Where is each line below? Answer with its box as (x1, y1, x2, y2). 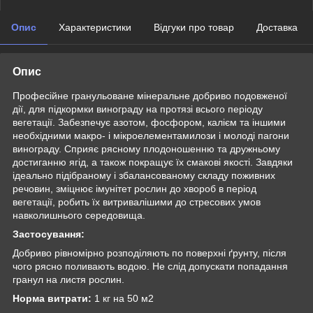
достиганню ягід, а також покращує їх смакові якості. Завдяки (13, 156, 293, 168)
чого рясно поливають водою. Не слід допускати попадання (13, 260, 288, 272)
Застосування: (13, 228, 85, 240)
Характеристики (59, 21, 131, 33)
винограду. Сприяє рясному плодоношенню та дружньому (13, 143, 280, 154)
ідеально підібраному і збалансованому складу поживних (13, 169, 275, 181)
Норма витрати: (13, 292, 92, 304)
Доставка (256, 21, 298, 33)
